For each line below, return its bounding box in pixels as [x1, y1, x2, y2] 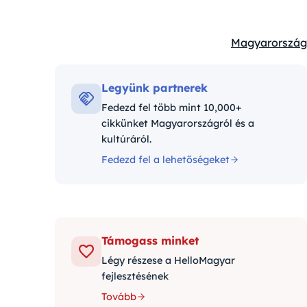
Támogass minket [101, 234, 199, 247]
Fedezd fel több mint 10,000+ [101, 101, 242, 114]
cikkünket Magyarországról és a [101, 117, 254, 130]
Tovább [101, 291, 136, 303]
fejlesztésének [101, 270, 169, 282]
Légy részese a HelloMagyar [101, 254, 235, 267]
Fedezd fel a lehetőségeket [101, 153, 230, 166]
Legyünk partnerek [101, 81, 208, 95]
